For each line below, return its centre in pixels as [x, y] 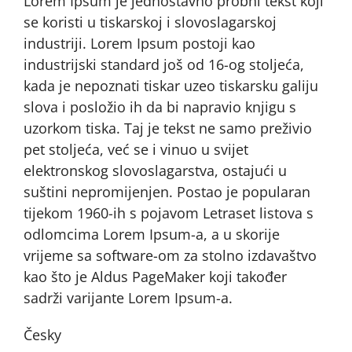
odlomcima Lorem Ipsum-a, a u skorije [152, 234]
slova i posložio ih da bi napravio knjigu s [160, 107]
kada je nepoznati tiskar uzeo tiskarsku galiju [171, 86]
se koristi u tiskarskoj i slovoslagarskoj [150, 22]
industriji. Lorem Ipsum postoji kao [139, 43]
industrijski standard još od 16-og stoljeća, [164, 64]
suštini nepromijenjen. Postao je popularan [167, 192]
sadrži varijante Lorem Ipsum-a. [128, 298]
